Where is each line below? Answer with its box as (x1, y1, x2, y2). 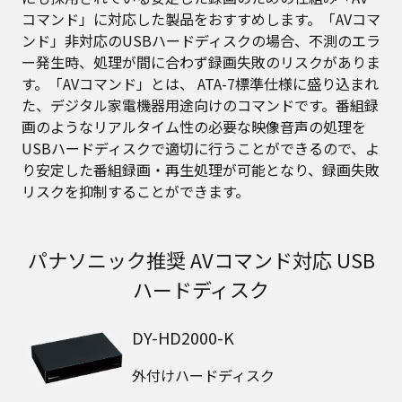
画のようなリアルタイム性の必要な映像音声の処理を (22, 115, 366, 137)
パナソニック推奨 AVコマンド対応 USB (27, 244, 375, 274)
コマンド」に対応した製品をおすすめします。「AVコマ (22, 7, 380, 30)
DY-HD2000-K (131, 325, 234, 349)
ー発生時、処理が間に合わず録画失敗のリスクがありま (22, 50, 380, 73)
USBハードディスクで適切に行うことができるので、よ (22, 136, 380, 159)
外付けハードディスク (131, 363, 275, 386)
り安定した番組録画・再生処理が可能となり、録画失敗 (22, 158, 380, 180)
